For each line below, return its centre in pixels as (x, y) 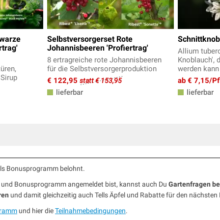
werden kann (198, 69)
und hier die (36, 211)
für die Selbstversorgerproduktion (102, 69)
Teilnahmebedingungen (90, 211)
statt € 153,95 (101, 81)
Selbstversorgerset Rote (90, 39)
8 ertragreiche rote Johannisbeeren (104, 60)
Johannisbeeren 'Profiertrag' (98, 48)
